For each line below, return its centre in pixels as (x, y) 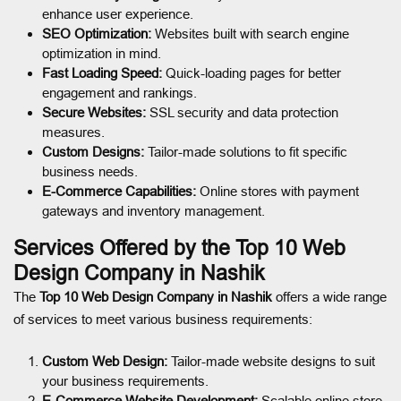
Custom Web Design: (105, 361)
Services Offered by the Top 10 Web (179, 247)
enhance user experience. (118, 13)
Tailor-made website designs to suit (271, 361)
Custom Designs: (93, 151)
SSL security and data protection (242, 112)
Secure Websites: (94, 112)
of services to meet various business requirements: (163, 319)
